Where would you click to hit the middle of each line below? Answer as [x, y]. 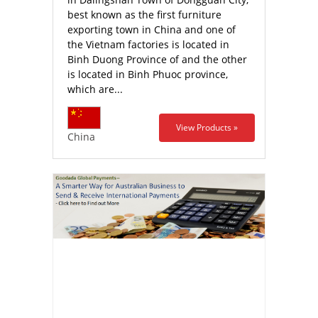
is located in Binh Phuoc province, [148, 74]
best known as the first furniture [144, 15]
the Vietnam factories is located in [148, 44]
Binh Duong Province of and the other [157, 59]
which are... [95, 89]
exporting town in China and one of [152, 29]
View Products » [207, 127]
